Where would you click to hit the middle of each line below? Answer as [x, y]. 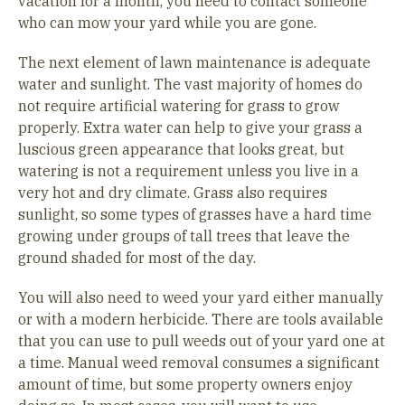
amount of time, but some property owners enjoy [185, 384]
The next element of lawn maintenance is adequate [194, 62]
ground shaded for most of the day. [137, 258]
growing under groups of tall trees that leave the [184, 236]
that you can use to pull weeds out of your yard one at [202, 341]
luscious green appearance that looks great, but [181, 149]
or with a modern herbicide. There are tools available [201, 319]
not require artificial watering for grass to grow [179, 106]
